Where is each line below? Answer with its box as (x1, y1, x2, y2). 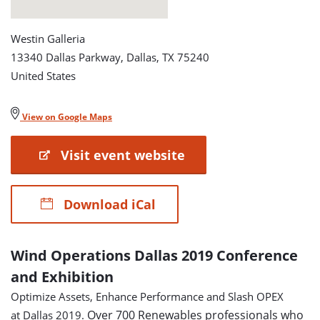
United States (11, 68, 76, 83)
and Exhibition (11, 266, 114, 286)
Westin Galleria (11, 31, 85, 46)
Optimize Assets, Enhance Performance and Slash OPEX (11, 289, 284, 304)
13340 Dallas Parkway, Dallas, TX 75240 (11, 49, 209, 64)
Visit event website (57, 146, 185, 164)
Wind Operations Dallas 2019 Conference (11, 245, 298, 265)
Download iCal (60, 195, 156, 213)
